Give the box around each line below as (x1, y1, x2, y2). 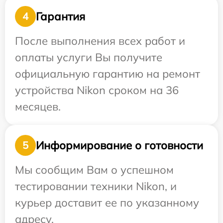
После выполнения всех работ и (15, 34, 185, 48)
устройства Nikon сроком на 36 (15, 83, 179, 97)
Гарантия (36, 9, 85, 23)
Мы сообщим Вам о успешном (15, 163, 174, 177)
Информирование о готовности (36, 138, 203, 152)
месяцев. (15, 100, 61, 113)
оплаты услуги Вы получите (15, 50, 162, 64)
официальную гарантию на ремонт (15, 67, 200, 81)
